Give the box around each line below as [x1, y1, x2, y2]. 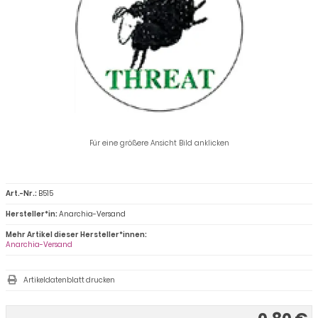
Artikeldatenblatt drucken [23, 274, 115, 285]
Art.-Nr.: [6, 187, 37, 199]
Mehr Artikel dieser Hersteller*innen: [6, 229, 147, 240]
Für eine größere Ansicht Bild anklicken [89, 137, 229, 148]
